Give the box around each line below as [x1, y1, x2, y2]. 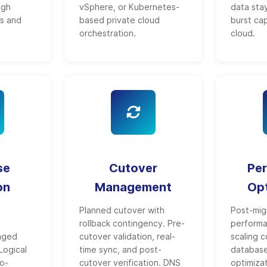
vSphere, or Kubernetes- [79, 2, 179, 12]
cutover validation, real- [79, 231, 175, 241]
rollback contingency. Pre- [79, 218, 185, 228]
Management [95, 180, 172, 194]
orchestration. [79, 28, 136, 38]
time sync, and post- [79, 244, 162, 254]
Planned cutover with [79, 205, 164, 215]
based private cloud [79, 15, 160, 25]
